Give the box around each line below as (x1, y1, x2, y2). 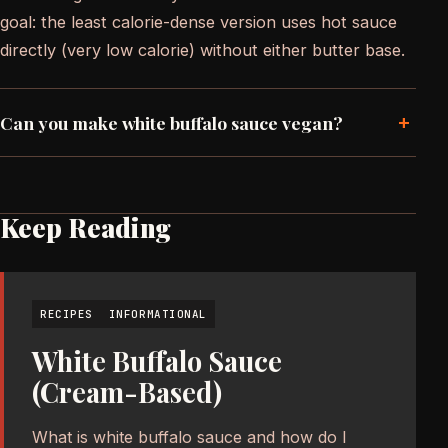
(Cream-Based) (32, 373, 222, 410)
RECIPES (40, 306, 93, 321)
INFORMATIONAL (108, 306, 207, 321)
